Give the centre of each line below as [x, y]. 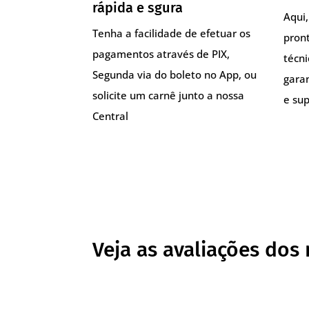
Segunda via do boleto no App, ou [175, 74]
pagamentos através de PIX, [161, 53]
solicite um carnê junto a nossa [169, 95]
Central [111, 116]
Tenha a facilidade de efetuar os [172, 33]
